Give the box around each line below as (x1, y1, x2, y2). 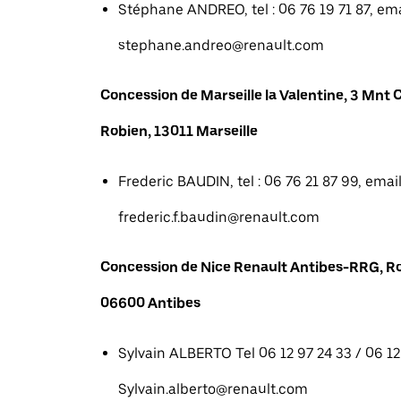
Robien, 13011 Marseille (100, 123, 258, 140)
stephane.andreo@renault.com (118, 37, 324, 54)
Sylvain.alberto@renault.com (118, 380, 308, 397)
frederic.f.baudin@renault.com (118, 209, 320, 226)
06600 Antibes (100, 294, 200, 311)
